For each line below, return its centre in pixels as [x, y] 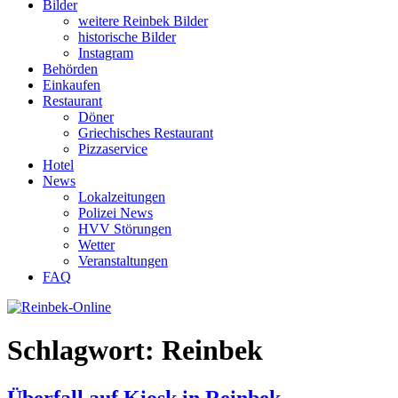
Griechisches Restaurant [146, 133]
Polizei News [115, 213]
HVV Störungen [125, 229]
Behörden [70, 69]
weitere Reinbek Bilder [143, 21]
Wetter [96, 245]
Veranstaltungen [123, 261]
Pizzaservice [113, 149]
